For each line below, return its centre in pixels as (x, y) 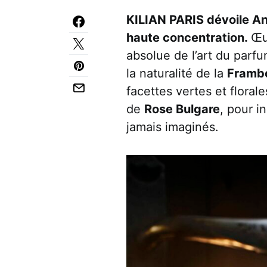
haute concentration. (189, 38)
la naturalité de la (177, 73)
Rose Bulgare (182, 109)
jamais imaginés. (173, 127)
